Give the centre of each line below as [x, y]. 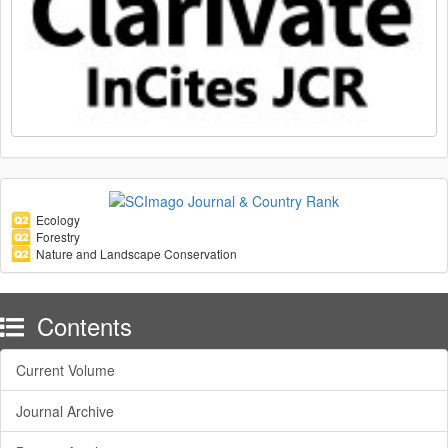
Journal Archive [65, 411]
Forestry [58, 237]
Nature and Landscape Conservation [136, 254]
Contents [81, 326]
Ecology [58, 220]
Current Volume [65, 370]
